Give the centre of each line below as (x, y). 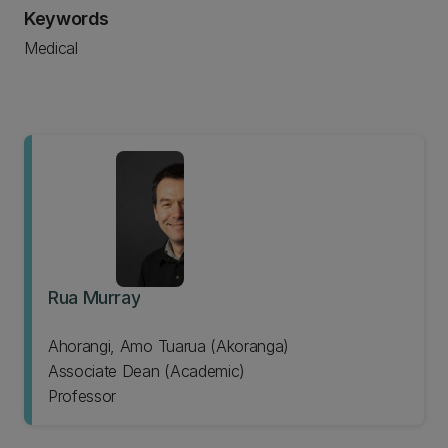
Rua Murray (94, 297)
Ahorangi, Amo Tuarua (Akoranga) (204, 346)
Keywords (67, 18)
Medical (51, 48)
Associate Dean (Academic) (146, 371)
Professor (82, 396)
